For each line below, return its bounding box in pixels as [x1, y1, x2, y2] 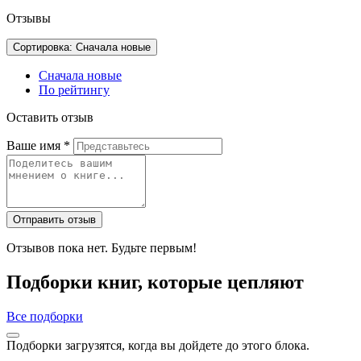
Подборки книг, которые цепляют [6, 272, 304, 293]
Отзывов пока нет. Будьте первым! [6, 241, 197, 255]
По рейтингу [39, 83, 110, 98]
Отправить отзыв [68, 214, 96, 226]
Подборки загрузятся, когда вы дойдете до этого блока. [6, 338, 309, 353]
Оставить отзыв [6, 110, 93, 125]
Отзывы [6, 11, 51, 26]
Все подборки [6, 309, 83, 324]
